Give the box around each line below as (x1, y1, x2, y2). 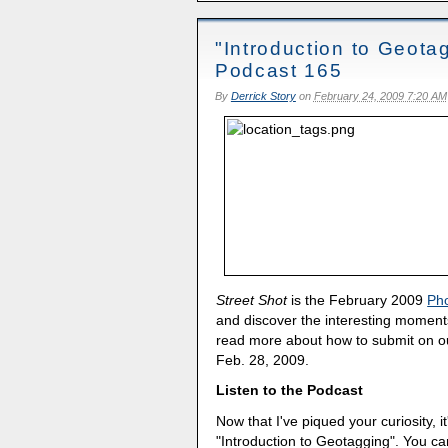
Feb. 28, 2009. (216, 351, 310, 368)
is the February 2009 (287, 291, 428, 308)
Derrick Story (230, 89, 296, 102)
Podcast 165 (214, 59, 343, 81)
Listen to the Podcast (216, 382, 364, 399)
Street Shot (216, 291, 288, 308)
